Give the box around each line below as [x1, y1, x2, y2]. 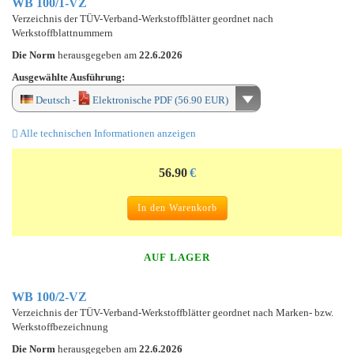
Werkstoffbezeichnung [12, 320, 108, 333]
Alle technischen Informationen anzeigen [18, 126, 196, 139]
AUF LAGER [144, 250, 210, 263]
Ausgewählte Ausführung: [12, 70, 125, 83]
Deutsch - [33, 93, 78, 106]
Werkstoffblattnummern [12, 26, 113, 39]
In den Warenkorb [137, 201, 217, 213]
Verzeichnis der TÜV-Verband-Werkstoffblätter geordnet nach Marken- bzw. [12, 306, 333, 318]
